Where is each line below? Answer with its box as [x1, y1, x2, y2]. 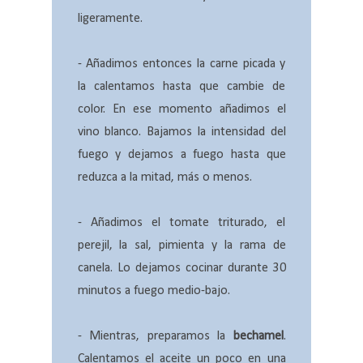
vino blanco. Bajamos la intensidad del [77, 126, 286, 139]
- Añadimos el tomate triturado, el [77, 216, 286, 230]
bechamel [233, 330, 284, 344]
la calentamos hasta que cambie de [77, 80, 286, 94]
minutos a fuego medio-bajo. [77, 284, 230, 298]
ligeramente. [77, 12, 143, 26]
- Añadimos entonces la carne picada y [77, 58, 286, 71]
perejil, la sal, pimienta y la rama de [77, 239, 286, 253]
